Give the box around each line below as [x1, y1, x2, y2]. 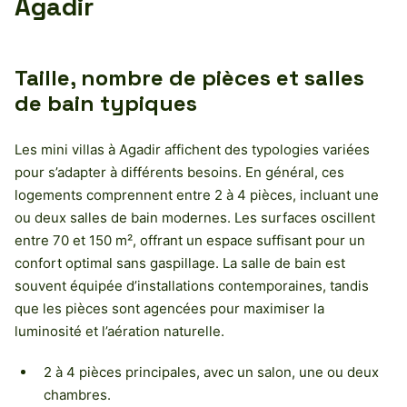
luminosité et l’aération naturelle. [15, 322, 224, 340]
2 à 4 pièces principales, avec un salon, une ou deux [44, 362, 379, 381]
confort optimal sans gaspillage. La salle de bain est [15, 253, 345, 272]
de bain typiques [15, 88, 197, 117]
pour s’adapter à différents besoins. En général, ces [15, 163, 344, 181]
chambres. [44, 385, 111, 403]
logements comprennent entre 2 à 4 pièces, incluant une [15, 185, 379, 203]
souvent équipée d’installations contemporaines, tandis [15, 276, 369, 294]
